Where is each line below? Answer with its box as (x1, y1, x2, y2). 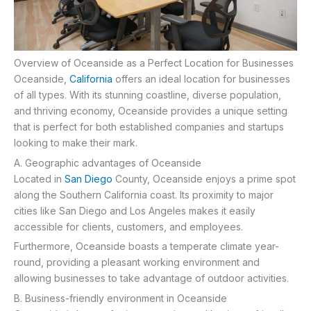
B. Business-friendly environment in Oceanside (14, 292, 227, 304)
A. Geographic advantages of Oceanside (14, 156, 201, 169)
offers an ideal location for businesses (112, 73, 290, 85)
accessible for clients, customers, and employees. (14, 220, 243, 233)
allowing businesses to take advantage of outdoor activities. (14, 272, 289, 285)
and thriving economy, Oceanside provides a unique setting (14, 105, 287, 117)
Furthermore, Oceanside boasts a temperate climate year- (14, 240, 279, 253)
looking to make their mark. (14, 137, 137, 149)
